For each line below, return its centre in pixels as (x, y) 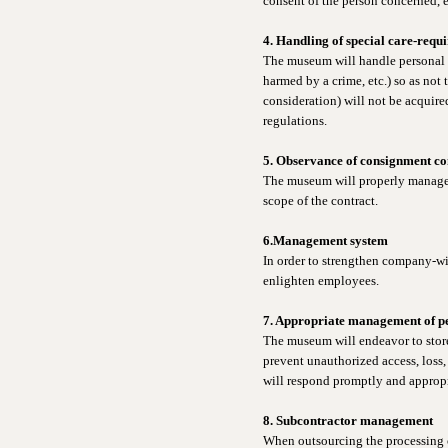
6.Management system (325, 240)
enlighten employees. (321, 280)
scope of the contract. (320, 200)
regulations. (295, 120)
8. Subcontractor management (348, 420)
